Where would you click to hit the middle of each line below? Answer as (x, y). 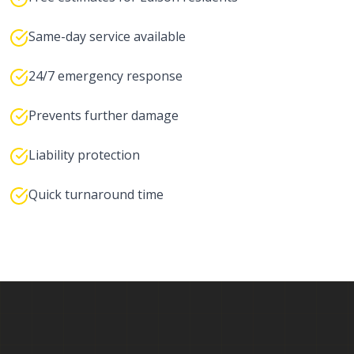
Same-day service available (107, 36)
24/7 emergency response (105, 76)
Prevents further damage (104, 115)
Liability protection (84, 155)
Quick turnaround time (96, 194)
